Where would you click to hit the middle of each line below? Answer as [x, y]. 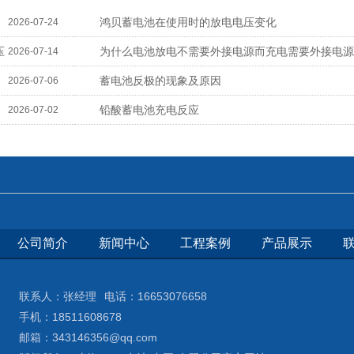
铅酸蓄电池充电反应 [149, 110]
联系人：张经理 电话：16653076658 [116, 296]
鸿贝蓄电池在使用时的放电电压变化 [188, 22]
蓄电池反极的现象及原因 [160, 81]
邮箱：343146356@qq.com [91, 337]
